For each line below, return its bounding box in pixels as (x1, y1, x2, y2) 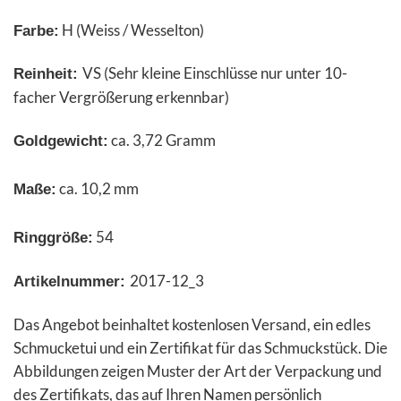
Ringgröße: (13, 229, 93, 247)
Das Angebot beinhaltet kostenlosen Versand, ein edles (13, 314, 371, 334)
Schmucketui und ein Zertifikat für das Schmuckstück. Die (13, 337, 388, 357)
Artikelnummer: (13, 273, 130, 291)
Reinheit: (13, 65, 82, 83)
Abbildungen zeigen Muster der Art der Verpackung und (13, 361, 382, 380)
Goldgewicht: (13, 132, 108, 150)
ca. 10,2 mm (56, 179, 139, 199)
